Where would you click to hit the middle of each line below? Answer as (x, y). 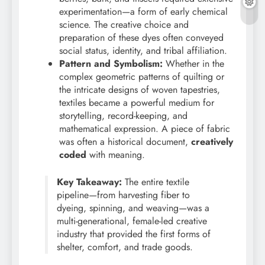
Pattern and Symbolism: (111, 63)
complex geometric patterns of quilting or (142, 76)
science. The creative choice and (124, 24)
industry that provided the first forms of (134, 234)
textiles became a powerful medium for (137, 102)
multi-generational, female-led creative (132, 221)
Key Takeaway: (89, 182)
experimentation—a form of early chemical (143, 11)
